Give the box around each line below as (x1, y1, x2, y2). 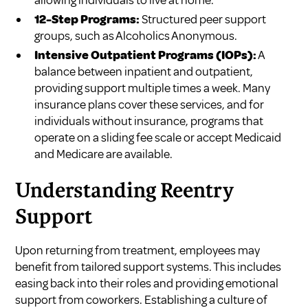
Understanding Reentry (15, 181, 234, 201)
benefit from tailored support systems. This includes (15, 258, 282, 274)
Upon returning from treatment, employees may (15, 242, 261, 258)
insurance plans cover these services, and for (34, 96, 265, 112)
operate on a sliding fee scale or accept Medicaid (34, 129, 282, 145)
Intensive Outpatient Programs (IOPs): (34, 47, 257, 63)
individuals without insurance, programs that (34, 113, 264, 129)
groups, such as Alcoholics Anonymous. (34, 27, 238, 43)
